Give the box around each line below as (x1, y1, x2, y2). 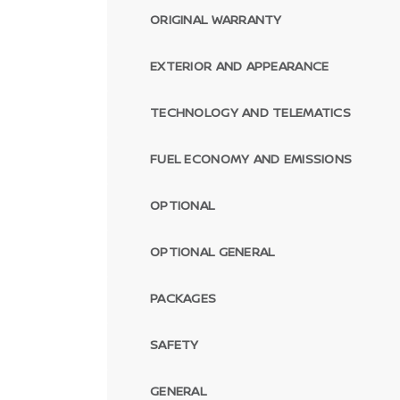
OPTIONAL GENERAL (150, 243, 275, 260)
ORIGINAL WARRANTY (150, 11, 282, 28)
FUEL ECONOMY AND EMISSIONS (150, 150, 353, 167)
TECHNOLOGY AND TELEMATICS (150, 104, 351, 121)
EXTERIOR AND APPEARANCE (150, 57, 329, 74)
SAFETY (150, 336, 199, 353)
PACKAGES (150, 289, 217, 306)
